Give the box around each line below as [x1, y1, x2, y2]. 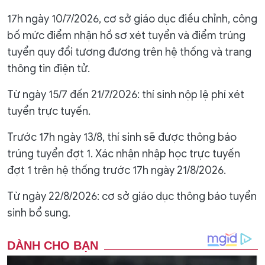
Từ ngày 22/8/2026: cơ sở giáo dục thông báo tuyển [7, 190, 257, 203]
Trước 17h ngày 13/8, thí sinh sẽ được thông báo [7, 131, 237, 144]
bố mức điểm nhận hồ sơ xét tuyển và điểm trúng [7, 29, 245, 42]
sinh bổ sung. [7, 206, 70, 219]
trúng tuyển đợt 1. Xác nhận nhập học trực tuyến [7, 147, 240, 160]
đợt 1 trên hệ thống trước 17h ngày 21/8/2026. [7, 164, 226, 177]
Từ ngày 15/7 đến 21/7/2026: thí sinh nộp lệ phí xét [7, 88, 244, 101]
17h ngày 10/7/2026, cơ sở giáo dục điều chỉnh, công [7, 12, 257, 25]
